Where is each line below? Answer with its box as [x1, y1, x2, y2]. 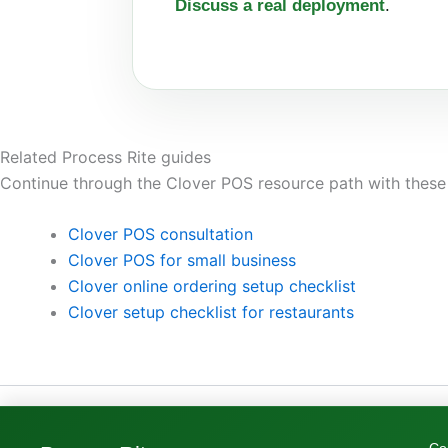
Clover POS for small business [68, 250, 296, 271]
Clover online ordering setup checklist [68, 276, 356, 297]
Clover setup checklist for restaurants [68, 302, 354, 323]
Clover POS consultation [68, 224, 253, 245]
